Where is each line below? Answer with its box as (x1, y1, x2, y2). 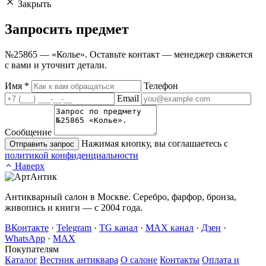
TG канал (99, 223, 138, 233)
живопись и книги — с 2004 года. (5, 202, 142, 213)
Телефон (144, 81, 178, 91)
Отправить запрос (9, 140, 74, 149)
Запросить (5, 21, 76, 37)
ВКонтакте (5, 223, 49, 233)
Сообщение (5, 127, 52, 138)
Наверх (15, 161, 45, 172)
